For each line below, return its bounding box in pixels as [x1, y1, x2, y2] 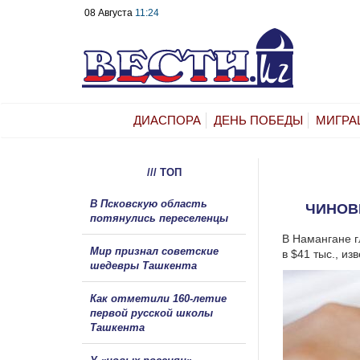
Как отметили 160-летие [90, 292, 227, 305]
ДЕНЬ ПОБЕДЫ [214, 112, 303, 127]
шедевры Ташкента [90, 259, 197, 272]
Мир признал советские [90, 244, 219, 257]
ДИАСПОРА [133, 112, 201, 127]
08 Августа [84, 7, 135, 18]
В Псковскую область [90, 197, 207, 210]
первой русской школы [90, 306, 213, 319]
